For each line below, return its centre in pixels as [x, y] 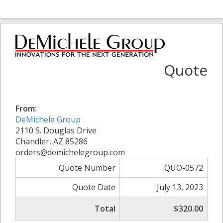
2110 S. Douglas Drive [56, 130]
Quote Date [94, 187]
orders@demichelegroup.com [70, 152]
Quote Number [87, 167]
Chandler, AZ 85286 [52, 141]
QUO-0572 [184, 167]
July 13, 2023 [180, 187]
